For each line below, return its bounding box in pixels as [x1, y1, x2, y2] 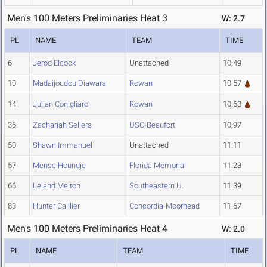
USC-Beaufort [129, 120, 175, 130]
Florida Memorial [129, 161, 186, 170]
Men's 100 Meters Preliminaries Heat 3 [7, 13, 167, 24]
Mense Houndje [33, 161, 86, 170]
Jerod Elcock [33, 58, 76, 68]
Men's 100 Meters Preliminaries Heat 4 [7, 223, 167, 235]
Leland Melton [33, 181, 80, 191]
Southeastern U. [129, 181, 184, 191]
